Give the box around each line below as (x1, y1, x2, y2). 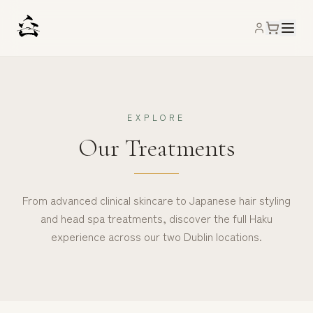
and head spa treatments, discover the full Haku (41, 210, 272, 226)
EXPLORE (127, 111, 186, 123)
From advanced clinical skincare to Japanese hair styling (22, 191, 291, 208)
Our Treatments (78, 133, 235, 163)
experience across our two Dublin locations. (51, 228, 262, 245)
